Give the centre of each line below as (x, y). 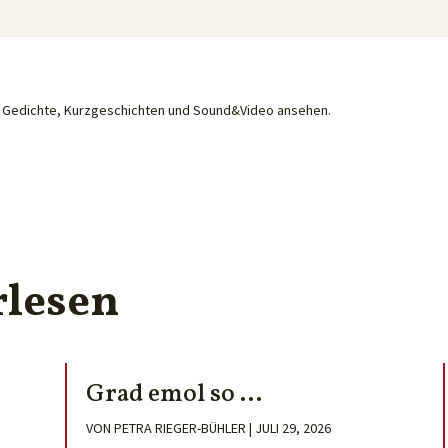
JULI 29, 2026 (292, 428)
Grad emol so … (173, 395)
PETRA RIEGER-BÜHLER (179, 428)
